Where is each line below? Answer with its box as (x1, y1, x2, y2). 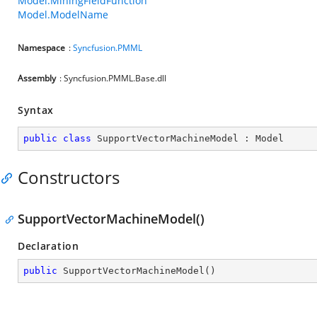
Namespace (18, 42, 65, 54)
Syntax (18, 103, 54, 117)
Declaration (18, 239, 79, 253)
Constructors (18, 166, 120, 189)
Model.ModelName (18, 8, 108, 21)
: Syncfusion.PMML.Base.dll (59, 72, 166, 84)
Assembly (18, 72, 56, 84)
